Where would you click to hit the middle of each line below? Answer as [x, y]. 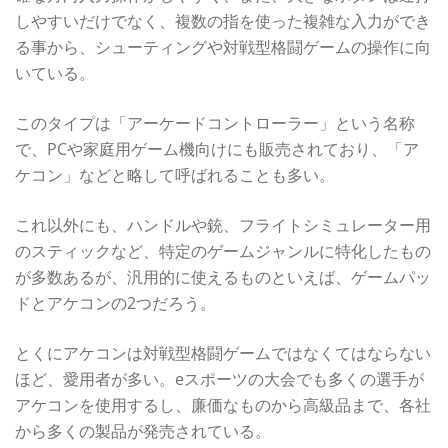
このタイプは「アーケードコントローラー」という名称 [215, 122]
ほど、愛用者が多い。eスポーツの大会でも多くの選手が [219, 378]
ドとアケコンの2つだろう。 [115, 302]
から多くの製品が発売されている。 [143, 430]
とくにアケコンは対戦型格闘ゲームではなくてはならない [223, 352]
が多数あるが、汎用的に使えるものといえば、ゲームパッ [223, 276]
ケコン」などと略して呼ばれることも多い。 [175, 174]
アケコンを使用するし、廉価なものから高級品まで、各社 [223, 404]
